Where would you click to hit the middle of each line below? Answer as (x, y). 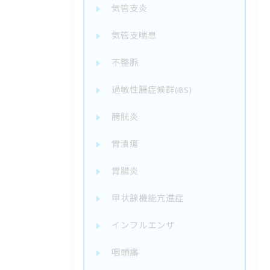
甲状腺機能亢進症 (148, 199)
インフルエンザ (143, 226)
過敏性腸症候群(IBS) (152, 90)
